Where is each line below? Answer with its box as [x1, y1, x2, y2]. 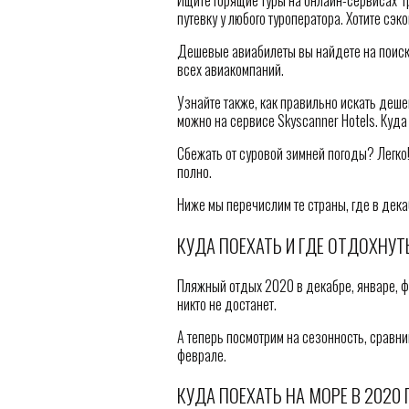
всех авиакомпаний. [176, 58, 284, 81]
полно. [176, 161, 212, 184]
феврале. [176, 343, 226, 366]
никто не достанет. [176, 292, 277, 315]
